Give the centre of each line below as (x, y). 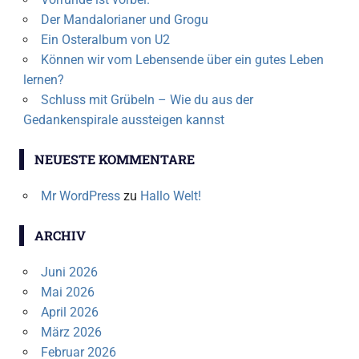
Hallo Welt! (170, 196)
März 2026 (71, 333)
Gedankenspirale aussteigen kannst (123, 120)
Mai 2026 (67, 292)
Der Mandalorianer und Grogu (124, 20)
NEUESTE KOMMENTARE (114, 159)
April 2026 (69, 313)
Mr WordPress (80, 196)
